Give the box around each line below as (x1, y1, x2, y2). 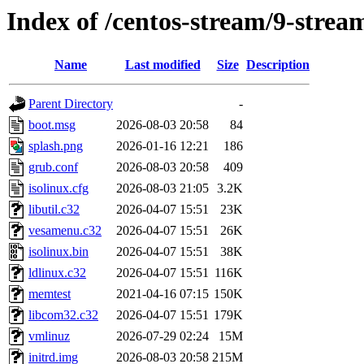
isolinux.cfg (28, 181, 89, 196)
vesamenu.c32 (28, 223, 102, 238)
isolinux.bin (28, 245, 89, 259)
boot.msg (28, 118, 76, 132)
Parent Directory (28, 97, 113, 111)
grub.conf (28, 160, 78, 175)
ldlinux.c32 (28, 266, 86, 280)
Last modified (124, 58, 201, 72)
